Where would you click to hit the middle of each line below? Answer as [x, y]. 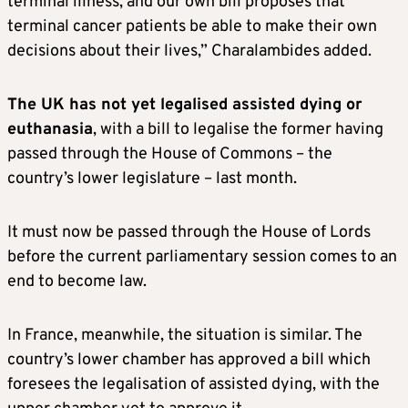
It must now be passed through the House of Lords [189, 233]
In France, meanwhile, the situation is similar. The [185, 336]
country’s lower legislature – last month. [152, 179]
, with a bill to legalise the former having [238, 130]
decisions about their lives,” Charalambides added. [189, 52]
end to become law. [77, 282]
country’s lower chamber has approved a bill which [189, 361]
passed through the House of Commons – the [170, 155]
